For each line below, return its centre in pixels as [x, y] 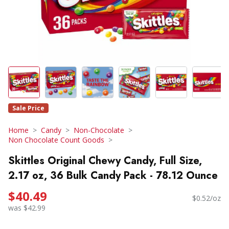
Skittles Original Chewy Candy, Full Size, [105, 161]
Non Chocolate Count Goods [56, 140]
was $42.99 [27, 208]
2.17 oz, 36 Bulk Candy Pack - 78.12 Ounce [113, 175]
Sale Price [28, 108]
